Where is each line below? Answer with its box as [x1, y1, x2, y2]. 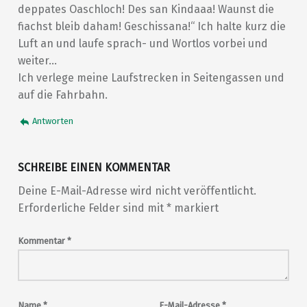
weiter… [17, 53, 57, 67]
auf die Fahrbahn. [17, 88, 108, 101]
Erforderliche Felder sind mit [17, 201, 167, 214]
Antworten [32, 116, 74, 127]
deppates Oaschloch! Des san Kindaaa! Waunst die [17, 2, 274, 16]
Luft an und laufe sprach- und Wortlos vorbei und [17, 36, 268, 50]
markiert [171, 201, 219, 214]
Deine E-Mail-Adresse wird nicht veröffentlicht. [17, 184, 256, 197]
